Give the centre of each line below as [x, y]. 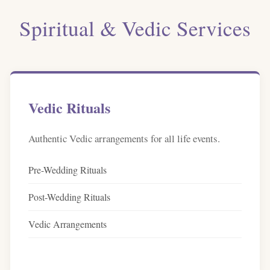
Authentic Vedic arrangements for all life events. [124, 138]
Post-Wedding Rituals [69, 197]
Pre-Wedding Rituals [67, 170]
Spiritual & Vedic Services [135, 28]
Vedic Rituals [69, 108]
